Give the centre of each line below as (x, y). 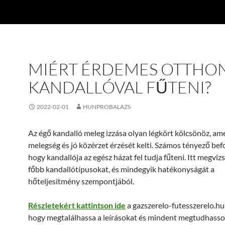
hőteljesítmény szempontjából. (81, 181)
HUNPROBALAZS (107, 107)
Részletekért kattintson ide (77, 205)
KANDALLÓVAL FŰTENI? (120, 87)
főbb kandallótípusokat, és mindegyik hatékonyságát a (121, 169)
